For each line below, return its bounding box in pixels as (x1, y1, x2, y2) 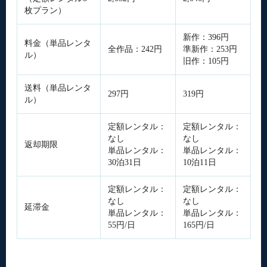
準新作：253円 (182, 45, 237, 54)
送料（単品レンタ (24, 83, 91, 93)
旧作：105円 (182, 57, 229, 66)
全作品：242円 (107, 45, 162, 54)
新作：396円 (182, 33, 229, 42)
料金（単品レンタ (24, 39, 91, 48)
